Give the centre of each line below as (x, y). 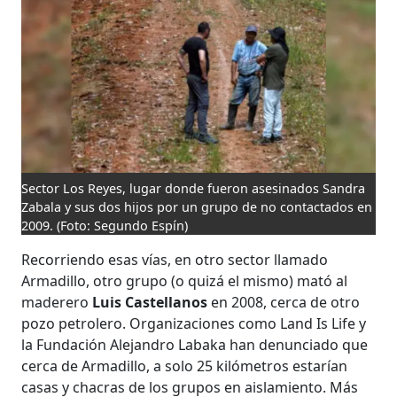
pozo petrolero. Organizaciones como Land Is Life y (194, 324)
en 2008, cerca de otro (286, 303)
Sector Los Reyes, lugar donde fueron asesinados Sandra (194, 189)
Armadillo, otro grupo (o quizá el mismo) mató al (185, 281)
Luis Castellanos (152, 303)
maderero (57, 303)
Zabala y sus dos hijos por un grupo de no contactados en (197, 207)
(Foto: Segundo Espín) (123, 226)
